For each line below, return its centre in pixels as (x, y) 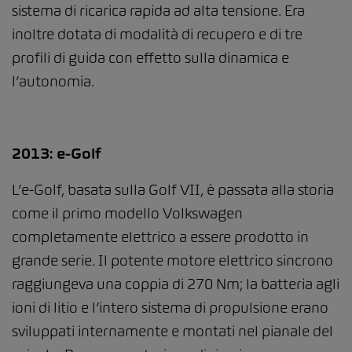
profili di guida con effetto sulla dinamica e (150, 57)
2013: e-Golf (56, 153)
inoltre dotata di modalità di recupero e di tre (157, 34)
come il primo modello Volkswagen (127, 213)
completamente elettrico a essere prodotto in (160, 236)
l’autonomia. (53, 81)
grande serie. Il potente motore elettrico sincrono (172, 260)
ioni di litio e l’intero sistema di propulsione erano (170, 307)
